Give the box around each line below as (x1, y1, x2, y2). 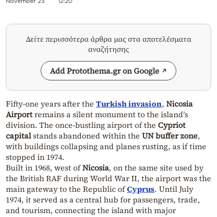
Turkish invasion (96, 98, 162, 109)
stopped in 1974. (6, 152, 64, 163)
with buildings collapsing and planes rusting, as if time (6, 141, 206, 152)
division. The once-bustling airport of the (6, 120, 158, 131)
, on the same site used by (109, 162, 203, 173)
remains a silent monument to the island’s (32, 109, 188, 120)
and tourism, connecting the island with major (6, 205, 176, 216)
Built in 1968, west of (6, 162, 82, 173)
